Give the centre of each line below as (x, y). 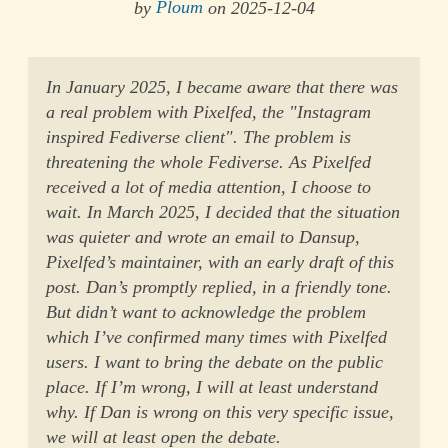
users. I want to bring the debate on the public (215, 361)
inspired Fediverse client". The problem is (199, 136)
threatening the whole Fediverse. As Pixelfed (209, 161)
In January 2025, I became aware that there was (222, 86)
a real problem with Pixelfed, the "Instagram (209, 111)
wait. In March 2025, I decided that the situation (223, 211)
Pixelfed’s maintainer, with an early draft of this (220, 261)
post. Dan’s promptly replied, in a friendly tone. (219, 286)
